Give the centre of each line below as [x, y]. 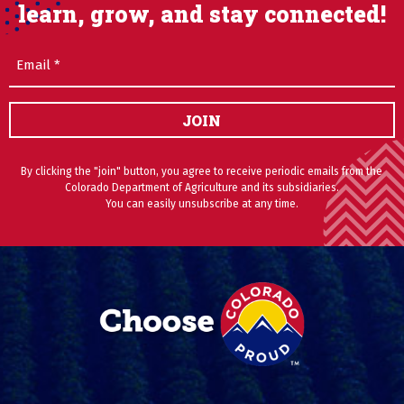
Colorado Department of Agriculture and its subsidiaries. [202, 188]
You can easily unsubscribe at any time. [202, 204]
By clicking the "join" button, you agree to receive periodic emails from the [202, 172]
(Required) [76, 55]
